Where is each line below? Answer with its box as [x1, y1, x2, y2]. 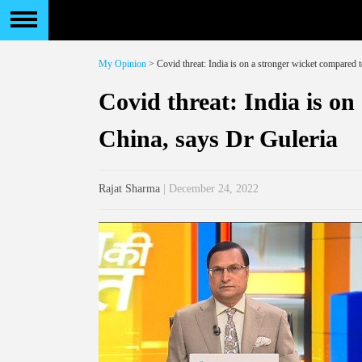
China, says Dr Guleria [99, 125, 338, 152]
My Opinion [99, 58, 146, 69]
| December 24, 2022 [160, 183, 259, 195]
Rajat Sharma [99, 183, 160, 195]
